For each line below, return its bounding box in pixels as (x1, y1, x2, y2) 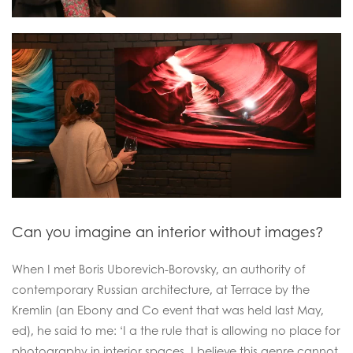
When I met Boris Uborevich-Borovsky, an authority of (12, 261, 306, 277)
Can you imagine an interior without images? (12, 221, 324, 242)
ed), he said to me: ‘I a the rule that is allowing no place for (12, 322, 340, 338)
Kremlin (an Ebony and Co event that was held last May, (12, 302, 324, 318)
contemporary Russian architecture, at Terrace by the (12, 281, 310, 297)
